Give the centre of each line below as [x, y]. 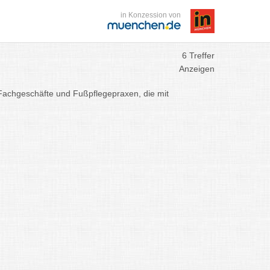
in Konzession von [151, 15]
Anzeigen [197, 69]
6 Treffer [198, 55]
